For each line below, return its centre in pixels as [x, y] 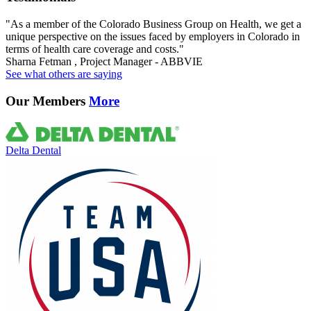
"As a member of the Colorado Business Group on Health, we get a [153, 24]
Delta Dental [33, 150]
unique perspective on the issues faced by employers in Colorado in [153, 37]
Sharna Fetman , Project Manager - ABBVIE [104, 62]
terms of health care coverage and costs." [95, 49]
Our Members [47, 101]
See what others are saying [64, 74]
